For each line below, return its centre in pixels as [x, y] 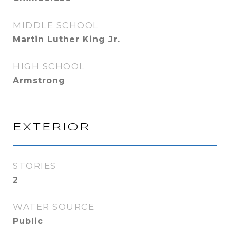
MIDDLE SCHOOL [56, 25]
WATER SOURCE [54, 207]
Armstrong [39, 80]
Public [28, 221]
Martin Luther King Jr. [66, 39]
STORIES [35, 166]
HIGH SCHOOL [49, 66]
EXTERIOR [52, 127]
